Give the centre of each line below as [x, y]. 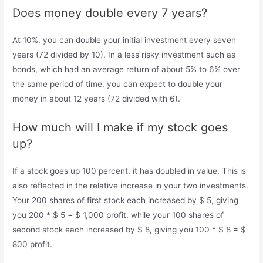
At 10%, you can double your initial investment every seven [124, 40]
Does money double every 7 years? [110, 13]
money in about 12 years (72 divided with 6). [97, 98]
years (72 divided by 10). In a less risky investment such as [124, 54]
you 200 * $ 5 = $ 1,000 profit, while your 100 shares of [118, 215]
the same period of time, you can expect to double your [118, 84]
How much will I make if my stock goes [120, 127]
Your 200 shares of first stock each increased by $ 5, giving [126, 200]
